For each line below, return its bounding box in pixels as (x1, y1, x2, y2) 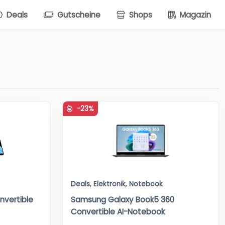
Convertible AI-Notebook (71, 206, 165, 217)
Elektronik (93, 179, 126, 189)
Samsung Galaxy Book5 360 (71, 194, 174, 205)
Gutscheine (55, 9, 100, 20)
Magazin (178, 9, 211, 20)
